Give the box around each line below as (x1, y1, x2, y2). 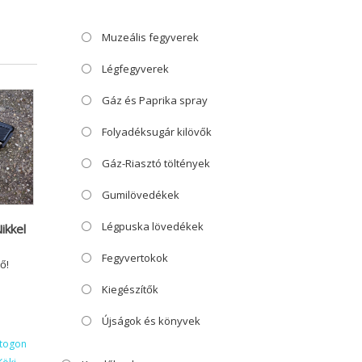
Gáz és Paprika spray (102, 92, 208, 107)
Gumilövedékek (102, 187, 179, 202)
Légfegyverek (102, 61, 169, 76)
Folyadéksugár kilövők (102, 124, 212, 139)
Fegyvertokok (102, 250, 168, 265)
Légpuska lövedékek (102, 218, 204, 234)
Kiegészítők (102, 281, 158, 297)
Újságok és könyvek (102, 313, 200, 328)
